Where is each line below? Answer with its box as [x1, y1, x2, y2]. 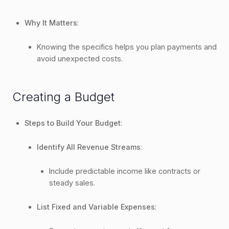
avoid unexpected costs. [37, 54, 123, 63]
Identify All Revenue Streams [37, 142, 141, 151]
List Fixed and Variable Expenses [37, 202, 155, 211]
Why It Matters [25, 18, 77, 27]
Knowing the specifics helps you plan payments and [37, 42, 217, 51]
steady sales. [49, 178, 95, 187]
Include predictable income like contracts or [49, 166, 200, 175]
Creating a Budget [12, 89, 114, 104]
